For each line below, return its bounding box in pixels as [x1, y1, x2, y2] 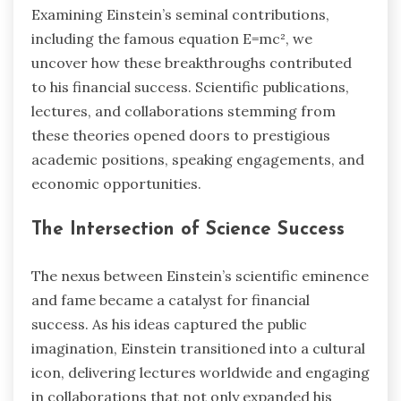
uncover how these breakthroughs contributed [31, 53, 352, 72]
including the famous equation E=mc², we [31, 29, 312, 47]
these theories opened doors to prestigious [31, 125, 330, 144]
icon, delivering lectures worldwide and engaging [31, 363, 370, 382]
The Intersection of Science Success [31, 220, 345, 240]
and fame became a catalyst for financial [31, 291, 310, 310]
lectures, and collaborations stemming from [31, 101, 336, 120]
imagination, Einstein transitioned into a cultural [31, 339, 365, 358]
